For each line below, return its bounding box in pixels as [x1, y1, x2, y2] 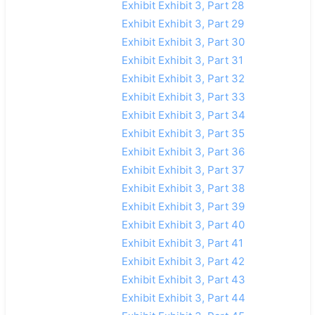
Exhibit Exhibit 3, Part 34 [121, 108, 245, 122]
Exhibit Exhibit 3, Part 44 [121, 290, 245, 304]
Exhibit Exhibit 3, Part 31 [121, 53, 243, 67]
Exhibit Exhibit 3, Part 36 [121, 144, 245, 158]
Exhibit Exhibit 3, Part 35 [121, 126, 245, 140]
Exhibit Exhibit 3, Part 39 [121, 199, 245, 213]
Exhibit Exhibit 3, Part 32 [121, 71, 245, 85]
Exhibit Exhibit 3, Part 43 [121, 272, 245, 286]
